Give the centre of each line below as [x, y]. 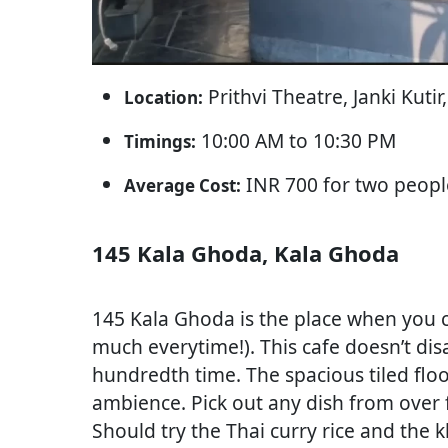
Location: [163, 97]
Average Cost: [182, 185]
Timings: [160, 141]
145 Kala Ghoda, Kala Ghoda [245, 252]
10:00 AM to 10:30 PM [296, 140]
